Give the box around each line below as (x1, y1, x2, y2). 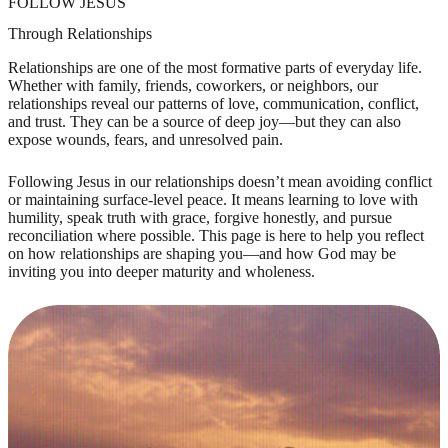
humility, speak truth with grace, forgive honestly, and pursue (8, 209, 392, 227)
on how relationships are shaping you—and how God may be (8, 245, 396, 263)
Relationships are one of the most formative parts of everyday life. (8, 59, 422, 77)
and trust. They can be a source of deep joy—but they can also (8, 113, 401, 131)
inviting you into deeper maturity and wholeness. (8, 263, 315, 281)
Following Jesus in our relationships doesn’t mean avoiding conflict (8, 173, 432, 191)
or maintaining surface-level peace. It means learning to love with (8, 191, 418, 209)
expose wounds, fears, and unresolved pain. (8, 131, 283, 149)
